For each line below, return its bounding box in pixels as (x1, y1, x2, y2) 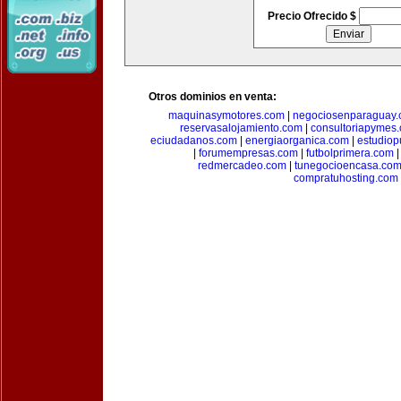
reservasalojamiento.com (180, 122, 303, 134)
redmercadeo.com (197, 159, 286, 172)
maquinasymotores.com (167, 109, 285, 122)
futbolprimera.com (306, 147, 394, 159)
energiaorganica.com (244, 134, 349, 147)
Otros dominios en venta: (149, 90, 277, 103)
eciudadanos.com (149, 134, 237, 147)
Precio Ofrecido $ (267, 10, 359, 22)
